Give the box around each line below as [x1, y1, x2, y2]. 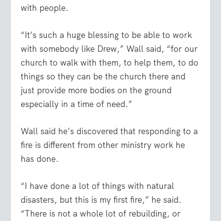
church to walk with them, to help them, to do [21, 57, 199, 69]
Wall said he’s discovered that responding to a [21, 126, 198, 137]
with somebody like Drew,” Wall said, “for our [21, 43, 198, 55]
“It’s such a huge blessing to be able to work [21, 30, 192, 41]
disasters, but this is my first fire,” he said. [21, 194, 182, 206]
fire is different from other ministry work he [21, 140, 185, 151]
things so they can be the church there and [21, 71, 186, 82]
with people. [21, 2, 69, 13]
